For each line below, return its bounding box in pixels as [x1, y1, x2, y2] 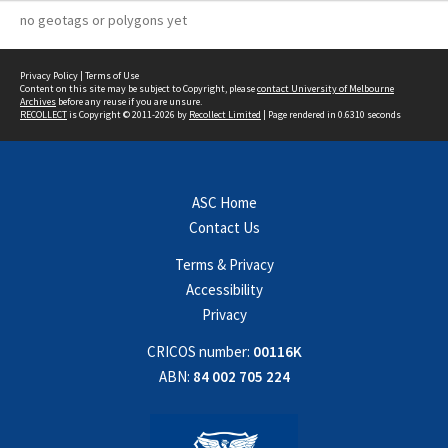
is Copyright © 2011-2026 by [67, 108, 189, 121]
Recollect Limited [189, 108, 261, 121]
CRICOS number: [146, 342, 250, 361]
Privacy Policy [20, 69, 78, 82]
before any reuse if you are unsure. [56, 95, 202, 108]
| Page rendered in [261, 108, 338, 121]
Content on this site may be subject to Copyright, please [20, 82, 257, 95]
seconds [365, 108, 401, 121]
